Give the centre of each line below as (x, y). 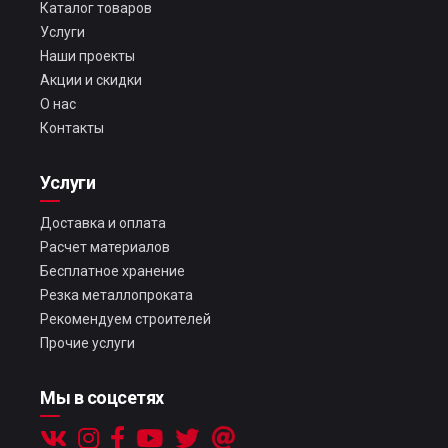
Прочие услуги (87, 343)
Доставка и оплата (103, 223)
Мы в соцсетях (102, 397)
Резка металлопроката (116, 295)
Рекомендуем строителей (125, 319)
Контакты (72, 128)
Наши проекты (87, 56)
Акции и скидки (91, 80)
